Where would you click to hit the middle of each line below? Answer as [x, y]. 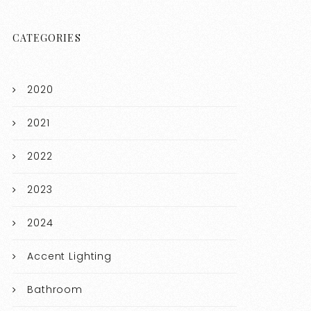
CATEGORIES [47, 38]
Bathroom [55, 290]
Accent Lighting [69, 257]
